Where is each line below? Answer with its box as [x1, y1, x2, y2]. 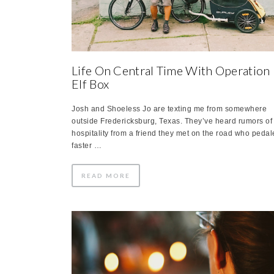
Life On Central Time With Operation [72, 62, 270, 78]
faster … [72, 141, 102, 150]
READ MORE [81, 171, 130, 179]
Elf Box [72, 76, 109, 91]
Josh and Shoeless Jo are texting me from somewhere [72, 104, 267, 113]
